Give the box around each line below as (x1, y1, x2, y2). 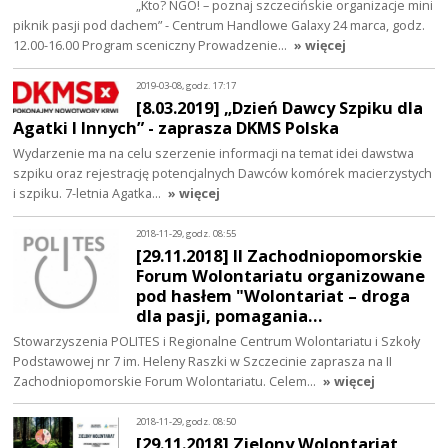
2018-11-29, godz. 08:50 (136, 415, 237, 429)
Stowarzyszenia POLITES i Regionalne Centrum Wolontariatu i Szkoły (13, 331, 421, 350)
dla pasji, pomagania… (136, 303, 323, 327)
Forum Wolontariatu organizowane (136, 263, 426, 287)
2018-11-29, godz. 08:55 (136, 227, 237, 241)
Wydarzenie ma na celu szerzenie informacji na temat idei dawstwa (13, 143, 415, 162)
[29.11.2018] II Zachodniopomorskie (136, 243, 423, 267)
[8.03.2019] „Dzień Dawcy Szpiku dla (136, 96, 424, 120)
